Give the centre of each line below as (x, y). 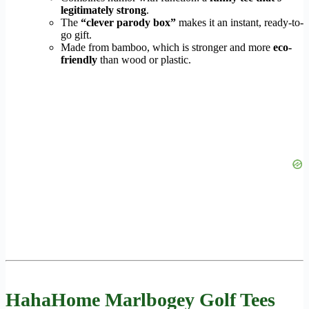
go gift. (76, 35)
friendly (79, 60)
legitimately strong (103, 10)
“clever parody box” (128, 23)
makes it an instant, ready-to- (240, 23)
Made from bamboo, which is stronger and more (167, 48)
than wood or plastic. (144, 60)
